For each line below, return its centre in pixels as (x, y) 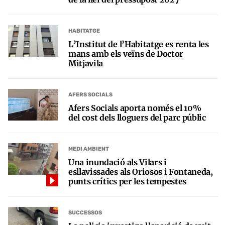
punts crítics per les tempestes (128, 181)
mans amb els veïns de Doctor (126, 53)
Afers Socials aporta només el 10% (135, 108)
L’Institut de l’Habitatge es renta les (139, 44)
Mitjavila (86, 63)
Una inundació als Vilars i (118, 162)
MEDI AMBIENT (89, 149)
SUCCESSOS (85, 213)
